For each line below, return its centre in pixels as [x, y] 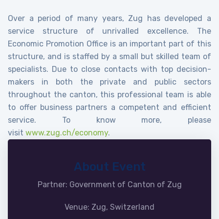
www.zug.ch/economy [67, 133]
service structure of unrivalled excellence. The [109, 31]
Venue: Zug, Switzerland [109, 207]
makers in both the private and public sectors [109, 82]
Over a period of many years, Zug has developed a [109, 19]
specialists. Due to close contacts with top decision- [109, 69]
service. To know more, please [109, 120]
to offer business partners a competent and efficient [109, 108]
